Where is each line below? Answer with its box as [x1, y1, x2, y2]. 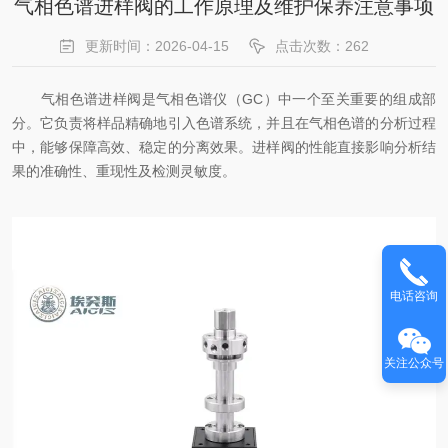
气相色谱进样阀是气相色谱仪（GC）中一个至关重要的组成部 [12, 91, 436, 107]
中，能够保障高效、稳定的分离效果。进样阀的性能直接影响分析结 [12, 139, 436, 155]
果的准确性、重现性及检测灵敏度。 [12, 163, 236, 179]
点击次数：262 [275, 38, 369, 54]
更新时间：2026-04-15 [85, 38, 229, 54]
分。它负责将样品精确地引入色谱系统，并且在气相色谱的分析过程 [12, 115, 436, 131]
